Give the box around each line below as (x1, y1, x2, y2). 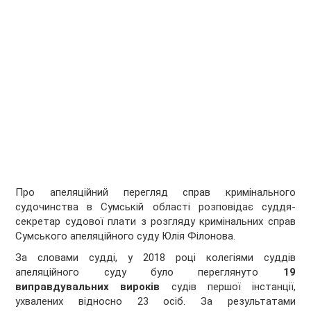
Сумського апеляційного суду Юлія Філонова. (15, 230, 236, 243)
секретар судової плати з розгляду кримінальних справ (15, 215, 296, 228)
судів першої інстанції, (160, 280, 296, 294)
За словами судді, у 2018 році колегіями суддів (15, 251, 296, 264)
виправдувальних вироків (15, 280, 160, 294)
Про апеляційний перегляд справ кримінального (15, 186, 296, 199)
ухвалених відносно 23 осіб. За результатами (15, 295, 296, 308)
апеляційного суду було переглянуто (15, 266, 259, 279)
